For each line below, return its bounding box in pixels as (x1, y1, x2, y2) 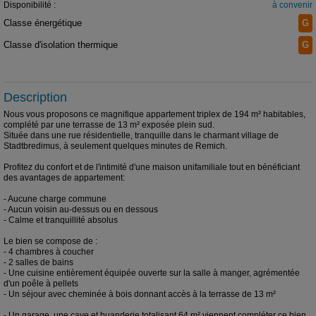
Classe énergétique (4, 17, 82, 28)
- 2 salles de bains (4, 257, 73, 268)
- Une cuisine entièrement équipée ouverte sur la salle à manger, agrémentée (4, 268, 300, 279)
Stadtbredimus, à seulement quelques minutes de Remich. (4, 141, 227, 152)
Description (4, 90, 67, 105)
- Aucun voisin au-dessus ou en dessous (4, 205, 158, 215)
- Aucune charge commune (4, 194, 107, 205)
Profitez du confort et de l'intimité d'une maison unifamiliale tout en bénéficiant (4, 162, 300, 173)
